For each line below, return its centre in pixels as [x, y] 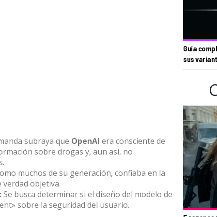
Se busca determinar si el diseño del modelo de [87, 194]
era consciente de [132, 141]
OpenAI [85, 141]
